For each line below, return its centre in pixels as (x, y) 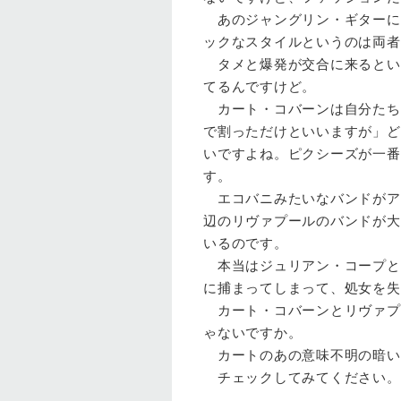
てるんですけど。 (260, 86)
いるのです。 (246, 243)
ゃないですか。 (253, 333)
